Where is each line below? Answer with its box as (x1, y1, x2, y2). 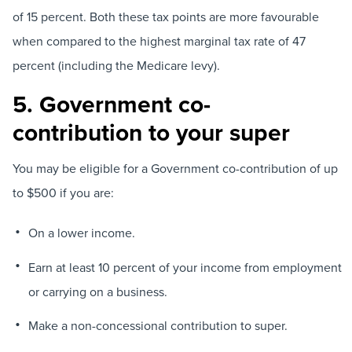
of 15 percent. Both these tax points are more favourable (13, 7, 319, 25)
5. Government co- (13, 86, 211, 121)
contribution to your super (13, 115, 290, 149)
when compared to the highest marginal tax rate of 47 (13, 31, 306, 49)
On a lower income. (27, 224, 135, 242)
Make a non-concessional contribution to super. (27, 316, 288, 334)
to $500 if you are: (13, 184, 114, 201)
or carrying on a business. (27, 282, 167, 300)
